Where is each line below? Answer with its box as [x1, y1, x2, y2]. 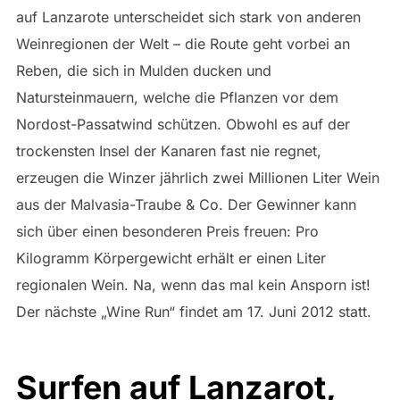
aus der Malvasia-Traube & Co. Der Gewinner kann [15, 196, 356, 214]
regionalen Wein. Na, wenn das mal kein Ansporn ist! [15, 276, 371, 295]
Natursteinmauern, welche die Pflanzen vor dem [15, 88, 338, 107]
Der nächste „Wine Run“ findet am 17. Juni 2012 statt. [15, 303, 371, 321]
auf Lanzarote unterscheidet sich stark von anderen [15, 8, 361, 27]
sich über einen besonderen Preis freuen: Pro [15, 222, 319, 241]
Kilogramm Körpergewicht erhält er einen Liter [15, 249, 326, 268]
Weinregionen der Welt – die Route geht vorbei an [15, 35, 350, 54]
